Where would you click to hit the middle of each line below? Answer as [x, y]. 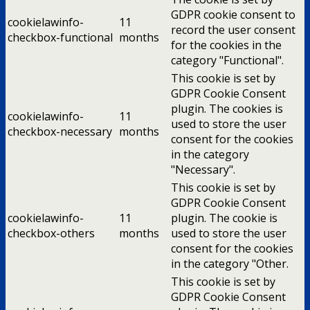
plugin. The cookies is [227, 108]
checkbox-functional [60, 37]
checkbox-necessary [60, 131]
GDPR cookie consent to [233, 14]
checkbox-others [51, 233]
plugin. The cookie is [224, 218]
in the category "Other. [230, 263]
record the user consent [233, 29]
